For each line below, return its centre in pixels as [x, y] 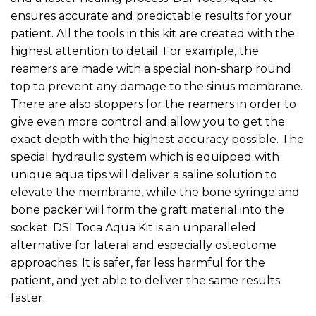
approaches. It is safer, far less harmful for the [138, 263]
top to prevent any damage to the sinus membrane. [157, 87]
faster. [28, 298]
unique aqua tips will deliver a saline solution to [144, 175]
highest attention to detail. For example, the [135, 51]
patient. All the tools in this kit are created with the [153, 34]
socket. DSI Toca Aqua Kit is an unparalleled [133, 228]
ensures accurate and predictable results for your [151, 16]
